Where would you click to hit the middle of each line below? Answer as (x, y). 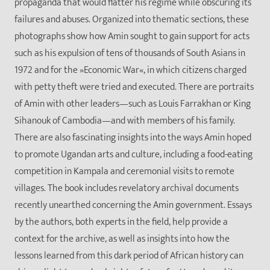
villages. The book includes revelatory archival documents (127, 189)
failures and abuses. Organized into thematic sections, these (132, 20)
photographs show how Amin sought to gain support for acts (132, 37)
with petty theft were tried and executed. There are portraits (134, 87)
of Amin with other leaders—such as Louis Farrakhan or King (133, 104)
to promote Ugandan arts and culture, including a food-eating (133, 155)
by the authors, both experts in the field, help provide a (121, 222)
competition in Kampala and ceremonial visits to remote (124, 172)
